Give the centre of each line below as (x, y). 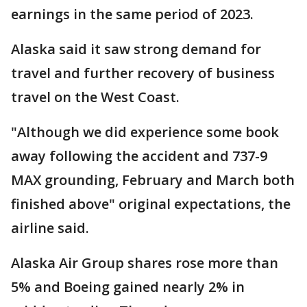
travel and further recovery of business (143, 73)
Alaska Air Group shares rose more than (145, 262)
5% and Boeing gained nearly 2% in (128, 286)
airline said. (50, 228)
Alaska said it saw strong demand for (136, 49)
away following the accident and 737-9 (139, 156)
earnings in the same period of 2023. (132, 14)
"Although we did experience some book (145, 132)
